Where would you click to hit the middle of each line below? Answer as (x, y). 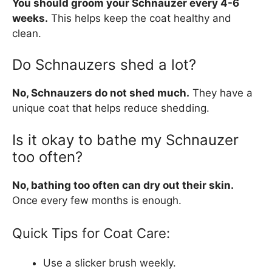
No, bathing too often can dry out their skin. (123, 185)
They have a (221, 93)
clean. (27, 33)
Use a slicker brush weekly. (110, 263)
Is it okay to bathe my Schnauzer (125, 140)
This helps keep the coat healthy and (140, 18)
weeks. (30, 18)
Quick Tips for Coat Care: (91, 233)
